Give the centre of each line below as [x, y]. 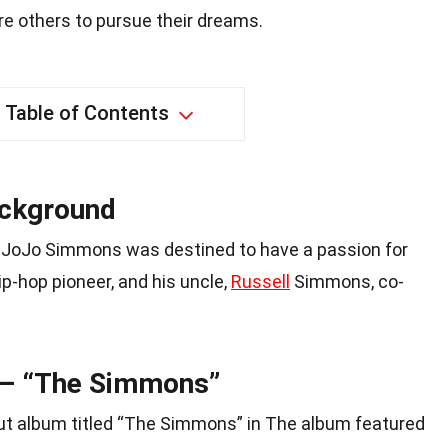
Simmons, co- [347, 282]
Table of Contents [86, 113]
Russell [260, 282]
